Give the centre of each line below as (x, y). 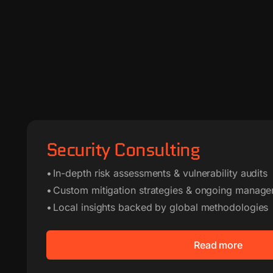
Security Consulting (123, 150)
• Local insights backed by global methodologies (157, 207)
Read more (218, 245)
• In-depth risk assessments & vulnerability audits (157, 173)
